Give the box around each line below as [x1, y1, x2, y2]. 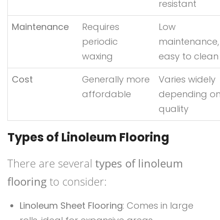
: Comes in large [123, 199, 193, 212]
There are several [7, 156, 95, 171]
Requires [82, 21, 119, 33]
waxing [82, 50, 113, 63]
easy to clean [159, 50, 219, 63]
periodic [82, 35, 118, 48]
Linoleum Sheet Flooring [20, 199, 123, 212]
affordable [82, 88, 131, 101]
